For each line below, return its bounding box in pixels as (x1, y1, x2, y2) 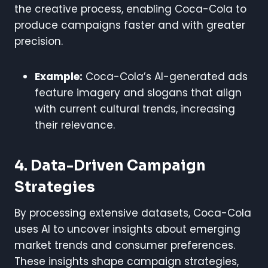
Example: (35, 69, 83, 84)
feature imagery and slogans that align (35, 85, 242, 100)
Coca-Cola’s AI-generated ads (83, 69, 248, 84)
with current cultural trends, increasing (35, 101, 235, 116)
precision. (14, 33, 63, 48)
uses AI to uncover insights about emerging (14, 221, 240, 236)
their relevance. (35, 117, 115, 132)
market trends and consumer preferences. (14, 237, 235, 252)
